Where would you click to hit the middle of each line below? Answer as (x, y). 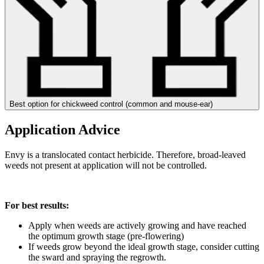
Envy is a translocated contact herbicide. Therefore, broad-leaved (125, 154)
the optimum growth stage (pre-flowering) (106, 236)
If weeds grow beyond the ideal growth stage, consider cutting (144, 246)
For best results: (37, 205)
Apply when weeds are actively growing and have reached (137, 225)
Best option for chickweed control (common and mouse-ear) (111, 104)
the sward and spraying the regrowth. (97, 257)
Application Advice (62, 129)
